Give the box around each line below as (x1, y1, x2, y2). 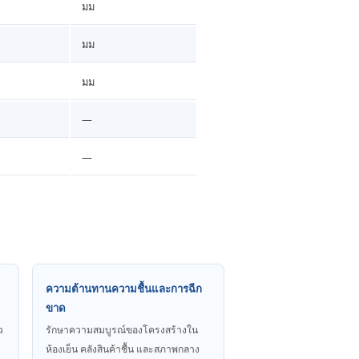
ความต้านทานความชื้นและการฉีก (46, 280, 202, 296)
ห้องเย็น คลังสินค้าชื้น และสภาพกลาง (46, 341, 200, 356)
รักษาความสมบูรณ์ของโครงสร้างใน (46, 322, 198, 337)
